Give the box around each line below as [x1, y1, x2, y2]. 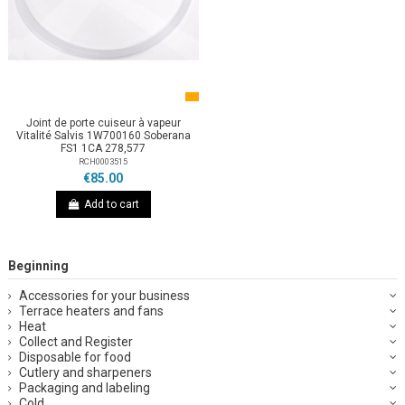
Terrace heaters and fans [19, 303, 164, 318]
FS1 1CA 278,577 [61, 141, 146, 155]
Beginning [8, 258, 69, 273]
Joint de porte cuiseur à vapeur [25, 116, 181, 129]
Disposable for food [19, 349, 131, 364]
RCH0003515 [79, 155, 128, 166]
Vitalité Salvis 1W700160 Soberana [15, 128, 191, 142]
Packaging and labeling [19, 380, 150, 395]
